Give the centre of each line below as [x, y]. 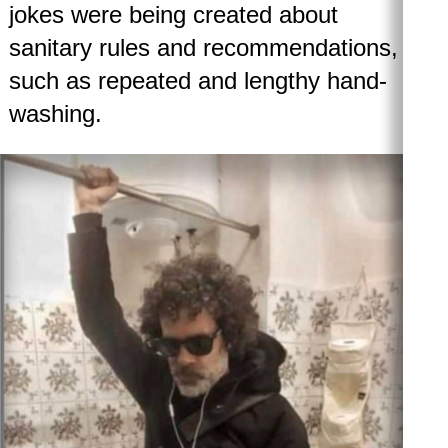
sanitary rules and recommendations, [203, 47]
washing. [58, 113]
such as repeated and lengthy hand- [197, 80]
